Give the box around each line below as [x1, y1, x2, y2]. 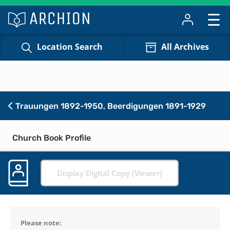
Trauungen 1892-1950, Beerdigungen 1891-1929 [13, 101, 206, 111]
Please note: [21, 218, 62, 227]
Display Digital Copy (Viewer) [57, 167, 162, 178]
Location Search [37, 41, 103, 53]
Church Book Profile [12, 132, 91, 143]
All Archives [161, 41, 209, 53]
